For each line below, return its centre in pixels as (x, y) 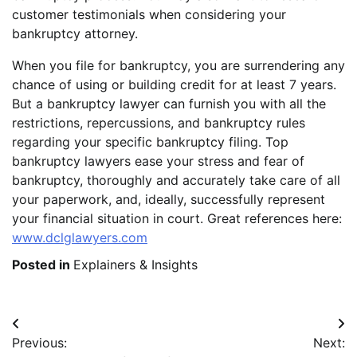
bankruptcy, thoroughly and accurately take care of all (176, 180)
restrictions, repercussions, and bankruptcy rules (159, 123)
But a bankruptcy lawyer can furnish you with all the (169, 104)
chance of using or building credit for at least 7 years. (174, 85)
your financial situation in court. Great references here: (177, 219)
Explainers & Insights (135, 265)
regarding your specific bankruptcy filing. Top (150, 142)
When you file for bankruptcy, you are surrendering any (178, 66)
